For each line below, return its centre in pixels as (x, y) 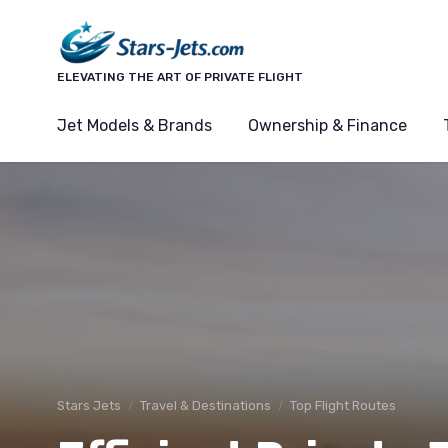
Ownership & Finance (327, 125)
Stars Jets (89, 405)
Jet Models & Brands (134, 125)
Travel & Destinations (205, 405)
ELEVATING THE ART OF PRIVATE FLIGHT (180, 76)
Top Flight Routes (343, 405)
